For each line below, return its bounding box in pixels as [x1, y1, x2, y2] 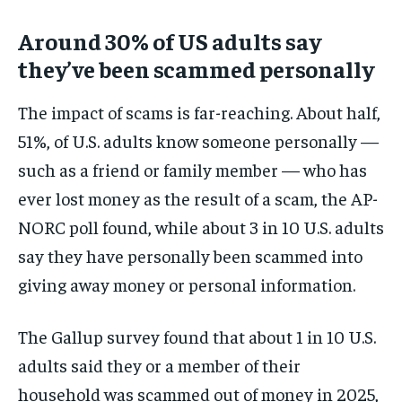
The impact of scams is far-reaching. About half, [18, 100, 380, 124]
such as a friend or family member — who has [18, 158, 367, 181]
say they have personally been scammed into [18, 244, 363, 267]
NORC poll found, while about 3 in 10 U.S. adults [18, 215, 384, 239]
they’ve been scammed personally [18, 54, 374, 84]
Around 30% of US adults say [18, 26, 321, 57]
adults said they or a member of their [18, 354, 301, 377]
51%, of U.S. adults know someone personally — [18, 129, 379, 153]
